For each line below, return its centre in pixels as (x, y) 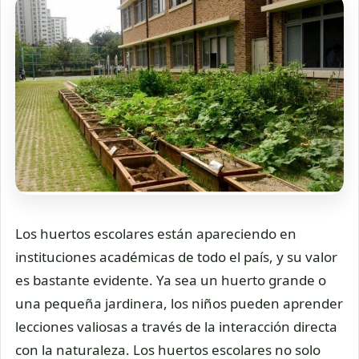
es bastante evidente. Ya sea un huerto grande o (171, 280)
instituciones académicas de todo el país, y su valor (176, 257)
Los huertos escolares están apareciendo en (156, 234)
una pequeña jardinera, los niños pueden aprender (179, 304)
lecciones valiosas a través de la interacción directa (176, 327)
